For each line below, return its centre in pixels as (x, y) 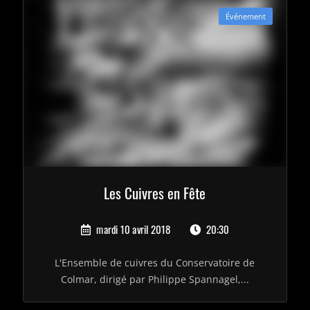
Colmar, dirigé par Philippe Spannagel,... (155, 280)
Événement (245, 16)
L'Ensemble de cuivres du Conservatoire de (155, 263)
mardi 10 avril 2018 (133, 230)
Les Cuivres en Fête (155, 193)
